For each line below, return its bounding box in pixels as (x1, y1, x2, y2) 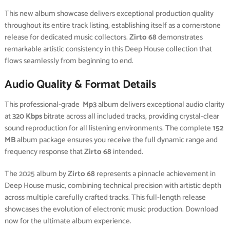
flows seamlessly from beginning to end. (4, 54, 133, 68)
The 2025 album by (4, 167, 68, 181)
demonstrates (156, 31, 203, 44)
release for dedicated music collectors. (4, 31, 129, 44)
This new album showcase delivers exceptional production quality (4, 7, 214, 21)
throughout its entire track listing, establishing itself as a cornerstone (4, 19, 221, 32)
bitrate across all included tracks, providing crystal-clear (42, 110, 219, 123)
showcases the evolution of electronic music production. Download (4, 203, 218, 216)
